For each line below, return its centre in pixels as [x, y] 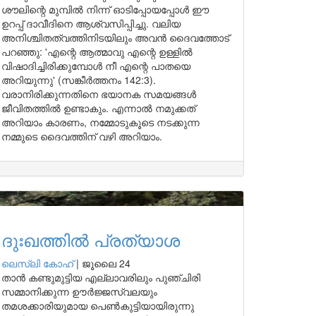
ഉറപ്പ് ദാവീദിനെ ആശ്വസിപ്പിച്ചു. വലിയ [91, 23]
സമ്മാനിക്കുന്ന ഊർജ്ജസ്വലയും [79, 291]
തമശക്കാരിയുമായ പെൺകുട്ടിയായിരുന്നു [98, 305]
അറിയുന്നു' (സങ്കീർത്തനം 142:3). [79, 80]
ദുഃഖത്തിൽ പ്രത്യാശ [91, 239]
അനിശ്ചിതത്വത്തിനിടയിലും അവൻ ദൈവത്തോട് [115, 37]
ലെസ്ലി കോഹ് [37, 263]
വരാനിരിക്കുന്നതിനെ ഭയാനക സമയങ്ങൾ [99, 94]
